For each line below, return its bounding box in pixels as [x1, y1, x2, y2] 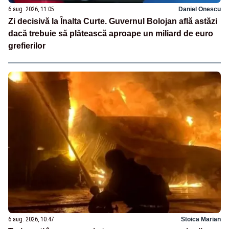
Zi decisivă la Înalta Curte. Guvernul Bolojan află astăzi [8, 17, 217, 26]
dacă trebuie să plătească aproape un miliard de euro [8, 29, 213, 38]
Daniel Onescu [178, 6, 221, 13]
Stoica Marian [181, 216, 221, 223]
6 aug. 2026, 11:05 [8, 6, 54, 13]
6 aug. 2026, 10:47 [8, 216, 54, 223]
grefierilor [8, 41, 45, 51]
